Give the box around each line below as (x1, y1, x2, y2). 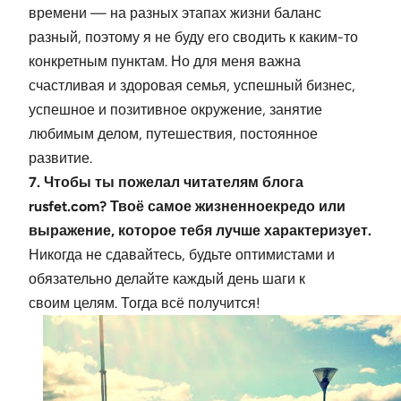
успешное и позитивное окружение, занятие (29, 101, 322, 119)
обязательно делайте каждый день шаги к (29, 270, 305, 288)
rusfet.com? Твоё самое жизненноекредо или (29, 198, 346, 216)
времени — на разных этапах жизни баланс (29, 4, 321, 22)
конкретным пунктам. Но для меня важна (29, 53, 301, 71)
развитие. (29, 149, 92, 167)
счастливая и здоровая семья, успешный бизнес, (29, 77, 355, 95)
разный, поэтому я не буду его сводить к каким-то (29, 29, 358, 47)
